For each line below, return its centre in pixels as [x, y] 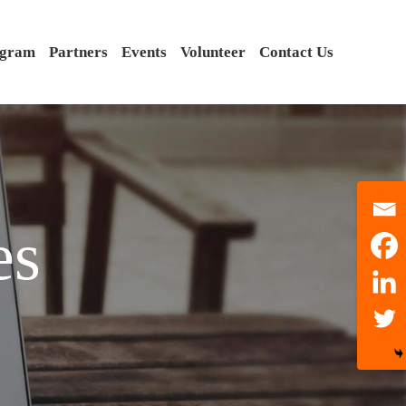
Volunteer [213, 52]
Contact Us [296, 52]
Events [144, 52]
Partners [78, 52]
